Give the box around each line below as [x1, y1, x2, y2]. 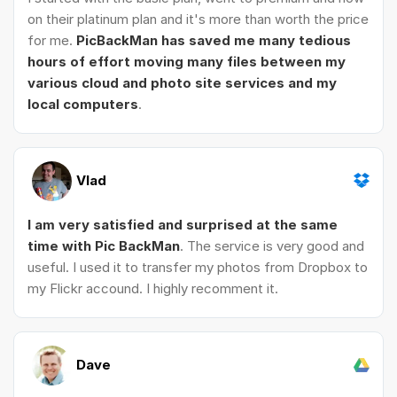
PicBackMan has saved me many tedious [76, 32, 351, 50]
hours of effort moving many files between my [27, 53, 346, 71]
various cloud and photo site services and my [27, 74, 337, 92]
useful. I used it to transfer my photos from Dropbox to [27, 259, 368, 276]
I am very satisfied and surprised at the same [27, 216, 338, 234]
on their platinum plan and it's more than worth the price [27, 11, 369, 28]
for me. [27, 32, 76, 50]
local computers [27, 96, 138, 113]
